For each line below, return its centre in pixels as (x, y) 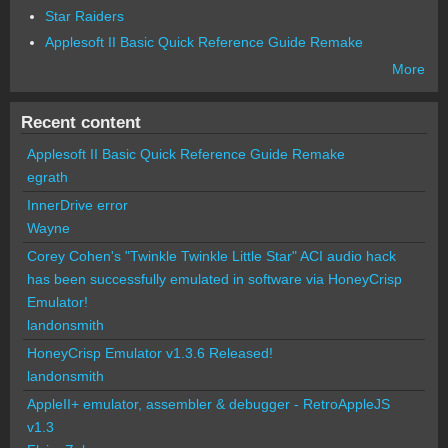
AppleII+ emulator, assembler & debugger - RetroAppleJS (208, 403)
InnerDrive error (77, 204)
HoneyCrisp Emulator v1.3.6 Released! (150, 352)
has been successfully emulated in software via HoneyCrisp (214, 278)
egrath (47, 176)
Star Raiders (84, 15)
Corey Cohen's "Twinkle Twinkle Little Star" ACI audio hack (211, 255)
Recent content (81, 121)
